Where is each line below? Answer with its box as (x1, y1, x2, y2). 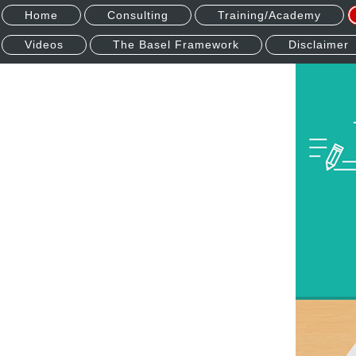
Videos (25, 38, 64, 52)
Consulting (107, 8, 168, 21)
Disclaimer (288, 38, 349, 52)
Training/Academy (218, 8, 321, 21)
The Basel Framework (113, 38, 239, 52)
